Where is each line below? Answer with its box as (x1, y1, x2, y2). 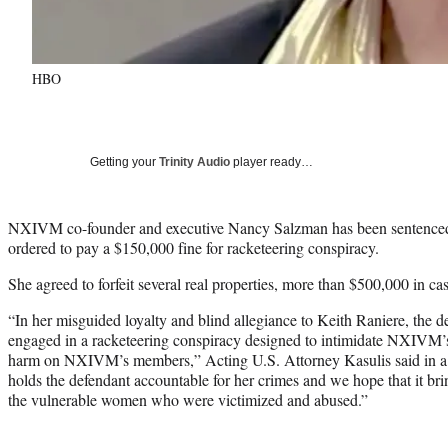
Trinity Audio (159, 154, 230, 169)
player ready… (230, 154, 313, 169)
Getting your (90, 154, 159, 169)
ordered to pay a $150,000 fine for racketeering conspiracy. (8, 236, 379, 258)
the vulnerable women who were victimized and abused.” (8, 388, 368, 410)
